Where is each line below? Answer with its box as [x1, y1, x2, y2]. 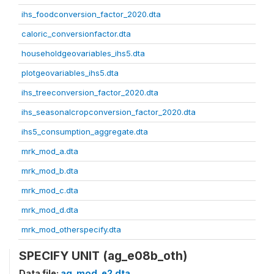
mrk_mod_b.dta [21, 166, 78, 176]
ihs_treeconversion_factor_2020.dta [21, 87, 158, 97]
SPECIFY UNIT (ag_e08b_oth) [19, 248, 187, 263]
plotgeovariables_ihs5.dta [21, 68, 119, 78]
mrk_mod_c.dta [21, 185, 78, 195]
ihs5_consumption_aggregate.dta [21, 127, 148, 136]
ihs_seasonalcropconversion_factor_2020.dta [21, 107, 196, 117]
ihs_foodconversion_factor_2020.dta [21, 9, 161, 19]
